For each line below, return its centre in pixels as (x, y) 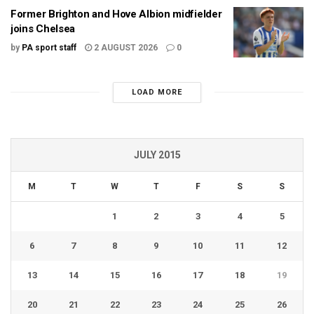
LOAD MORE (157, 92)
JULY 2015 (157, 155)
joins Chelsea (43, 29)
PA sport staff (49, 48)
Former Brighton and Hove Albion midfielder (116, 14)
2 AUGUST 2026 (125, 48)
